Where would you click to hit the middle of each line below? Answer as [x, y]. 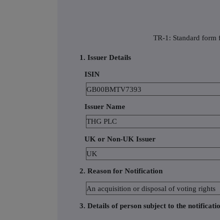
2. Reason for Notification [121, 171]
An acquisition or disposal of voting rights [151, 188]
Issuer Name [105, 107]
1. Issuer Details [105, 58]
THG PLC [102, 122]
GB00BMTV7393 [114, 89]
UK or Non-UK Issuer [120, 139]
